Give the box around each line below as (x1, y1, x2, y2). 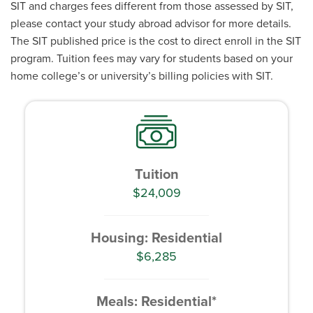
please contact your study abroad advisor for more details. (10, 15, 291, 32)
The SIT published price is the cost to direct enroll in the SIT (10, 33, 301, 50)
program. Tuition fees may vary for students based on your (10, 50, 293, 67)
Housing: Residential (91, 227, 222, 249)
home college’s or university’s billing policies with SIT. (10, 68, 273, 85)
